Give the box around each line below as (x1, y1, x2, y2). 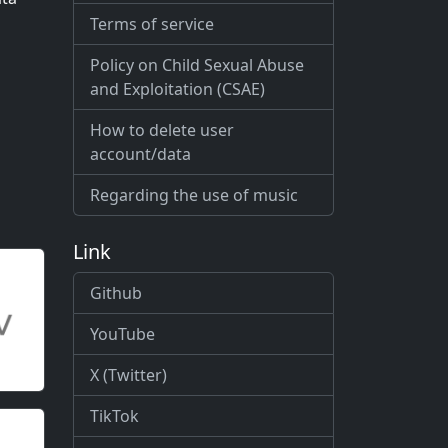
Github (90, 282, 142, 304)
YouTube (90, 323, 155, 345)
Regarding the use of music (90, 184, 298, 206)
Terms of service (90, 13, 214, 35)
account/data (90, 143, 191, 165)
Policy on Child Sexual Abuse (90, 54, 304, 76)
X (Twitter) (90, 364, 167, 386)
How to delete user (90, 119, 234, 141)
